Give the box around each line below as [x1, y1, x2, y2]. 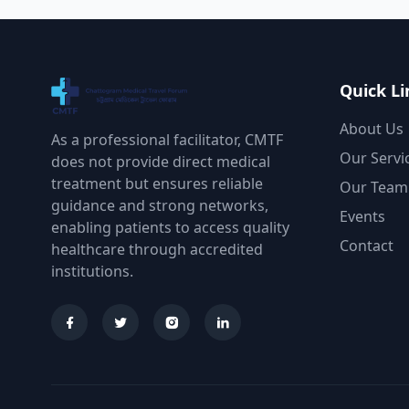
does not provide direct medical [51, 151, 270, 172]
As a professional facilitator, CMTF [51, 129, 283, 150]
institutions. [51, 260, 133, 281]
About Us [340, 118, 404, 139]
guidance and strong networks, [51, 194, 268, 215]
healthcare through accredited [51, 238, 263, 259]
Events [340, 205, 385, 226]
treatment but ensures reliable [51, 173, 263, 194]
